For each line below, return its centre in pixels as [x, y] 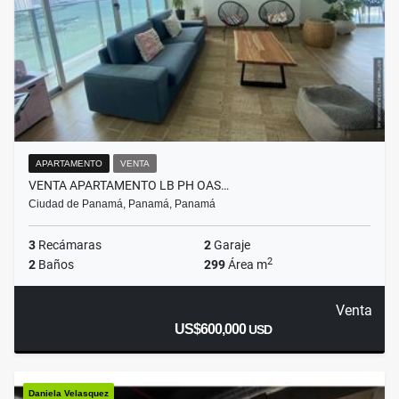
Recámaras [69, 245]
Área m [246, 265]
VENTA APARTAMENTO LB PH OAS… [129, 186]
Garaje [231, 245]
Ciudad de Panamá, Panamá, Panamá [122, 204]
